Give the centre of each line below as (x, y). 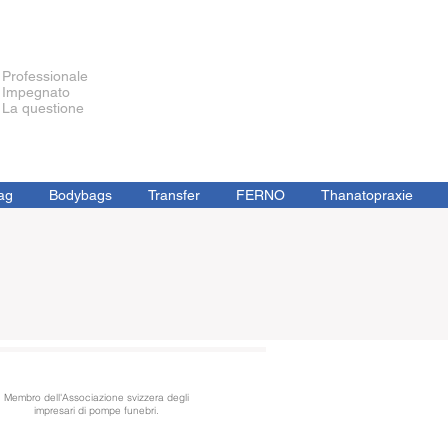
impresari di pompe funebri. (96, 410)
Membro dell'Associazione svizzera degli (96, 397)
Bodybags (80, 195)
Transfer (173, 195)
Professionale (45, 76)
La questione (43, 108)
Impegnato (36, 92)
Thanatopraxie (366, 195)
